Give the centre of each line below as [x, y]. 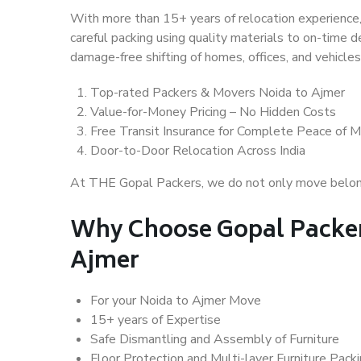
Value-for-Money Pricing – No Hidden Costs [213, 112]
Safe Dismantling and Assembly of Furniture [215, 340]
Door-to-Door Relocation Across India [198, 151]
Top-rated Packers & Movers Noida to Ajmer [218, 93]
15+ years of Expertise [156, 320]
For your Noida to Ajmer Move [176, 301]
